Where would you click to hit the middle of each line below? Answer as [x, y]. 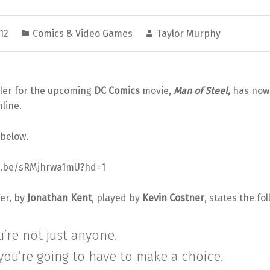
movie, [156, 90]
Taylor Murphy [188, 34]
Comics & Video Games [82, 34]
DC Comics [117, 90]
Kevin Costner [173, 198]
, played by [117, 198]
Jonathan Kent [59, 198]
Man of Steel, [202, 90]
